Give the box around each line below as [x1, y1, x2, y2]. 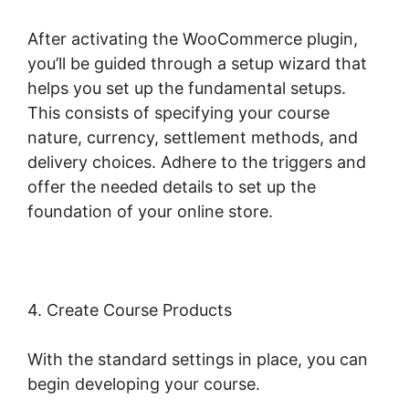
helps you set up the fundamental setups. [27, 79, 346, 99]
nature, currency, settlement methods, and [27, 128, 358, 148]
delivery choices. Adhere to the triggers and [27, 152, 366, 173]
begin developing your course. [27, 374, 260, 394]
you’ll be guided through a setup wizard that [27, 54, 367, 74]
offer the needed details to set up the [27, 177, 316, 197]
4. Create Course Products [27, 300, 232, 320]
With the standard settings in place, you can [27, 350, 368, 370]
